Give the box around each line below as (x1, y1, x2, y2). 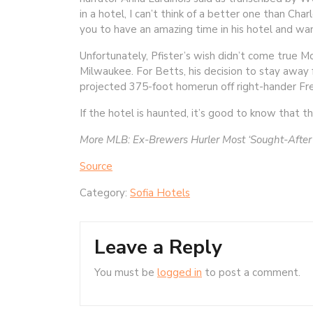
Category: (80, 186, 130, 201)
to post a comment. (202, 265, 300, 280)
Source (80, 159, 112, 174)
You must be (94, 265, 157, 280)
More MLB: (80, 133, 133, 147)
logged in (157, 265, 202, 280)
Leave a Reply (94, 234, 222, 261)
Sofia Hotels (130, 186, 190, 201)
